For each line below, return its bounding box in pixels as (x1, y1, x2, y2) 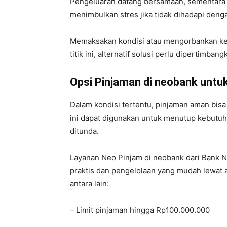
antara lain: (70, 179, 109, 189)
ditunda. (70, 126, 99, 136)
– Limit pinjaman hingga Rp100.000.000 (70, 205, 210, 215)
